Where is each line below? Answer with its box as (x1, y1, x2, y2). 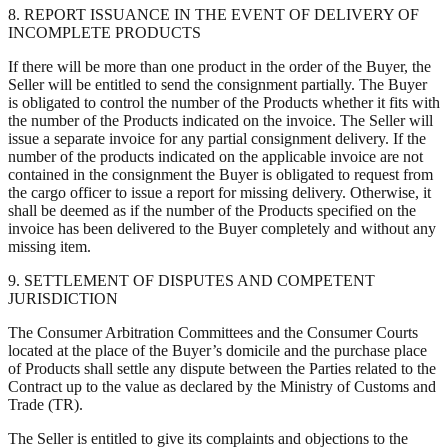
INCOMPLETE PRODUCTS (8, 23, 201, 41)
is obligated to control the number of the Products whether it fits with (8, 93, 440, 111)
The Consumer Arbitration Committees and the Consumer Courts (8, 323, 418, 341)
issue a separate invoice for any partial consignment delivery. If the (8, 129, 426, 147)
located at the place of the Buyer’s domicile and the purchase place (8, 341, 427, 359)
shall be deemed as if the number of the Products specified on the (8, 201, 416, 219)
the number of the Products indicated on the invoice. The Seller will (8, 111, 433, 129)
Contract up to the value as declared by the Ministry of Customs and (8, 377, 436, 395)
